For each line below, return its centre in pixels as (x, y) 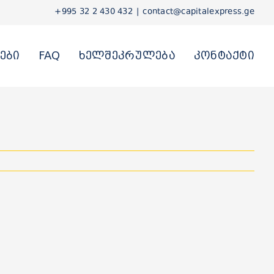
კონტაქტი (224, 55)
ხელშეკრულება (127, 55)
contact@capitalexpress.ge (198, 12)
